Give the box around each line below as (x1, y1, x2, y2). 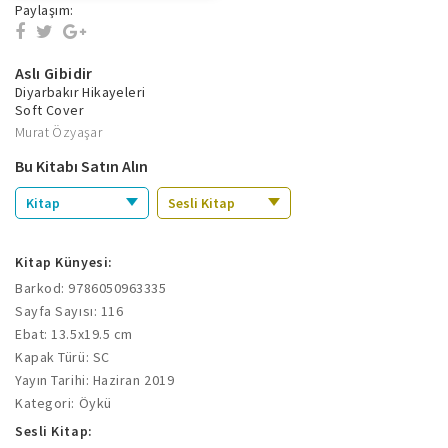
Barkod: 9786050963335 (15, 278, 167, 297)
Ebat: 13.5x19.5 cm (15, 324, 133, 343)
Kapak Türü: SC (15, 347, 110, 366)
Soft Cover (15, 100, 84, 119)
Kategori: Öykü (15, 393, 112, 412)
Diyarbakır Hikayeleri (15, 82, 146, 101)
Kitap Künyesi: (15, 252, 113, 271)
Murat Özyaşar (15, 122, 103, 141)
